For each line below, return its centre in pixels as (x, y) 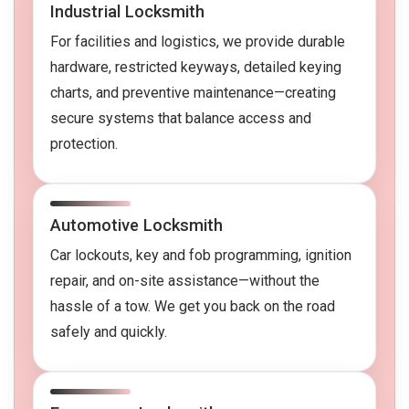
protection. (84, 144)
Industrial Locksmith (127, 12)
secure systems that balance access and (181, 119)
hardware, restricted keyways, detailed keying (196, 68)
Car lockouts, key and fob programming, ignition (201, 256)
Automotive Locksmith (136, 225)
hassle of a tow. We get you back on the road (193, 307)
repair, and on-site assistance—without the (185, 281)
